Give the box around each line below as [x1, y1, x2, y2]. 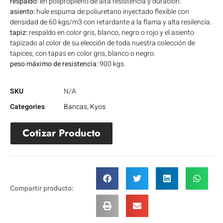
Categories [10, 101, 45, 112]
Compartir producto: [10, 183, 74, 194]
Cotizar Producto [22, 125, 101, 140]
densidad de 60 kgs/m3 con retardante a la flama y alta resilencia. [10, 16, 212, 27]
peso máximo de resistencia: [10, 58, 98, 69]
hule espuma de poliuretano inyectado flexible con [35, 6, 189, 17]
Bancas [64, 101, 87, 112]
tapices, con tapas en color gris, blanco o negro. [10, 48, 155, 59]
